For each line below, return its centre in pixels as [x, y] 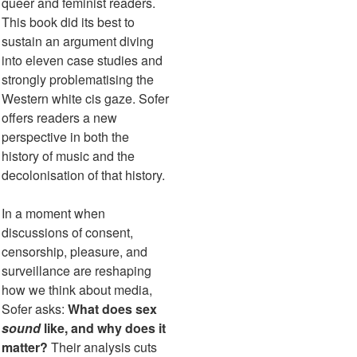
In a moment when [53, 214]
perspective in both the [65, 137]
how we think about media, [77, 290]
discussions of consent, [67, 233]
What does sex [112, 309]
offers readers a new [59, 118]
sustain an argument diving [78, 41]
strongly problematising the [78, 80]
